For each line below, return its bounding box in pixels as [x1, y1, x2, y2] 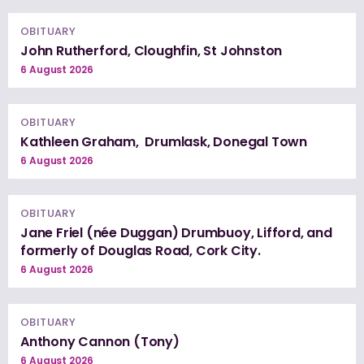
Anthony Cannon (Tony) [20, 331, 180, 351]
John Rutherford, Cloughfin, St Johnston [20, 41, 283, 60]
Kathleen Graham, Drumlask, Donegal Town [20, 132, 307, 151]
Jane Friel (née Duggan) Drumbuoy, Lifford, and [20, 223, 332, 242]
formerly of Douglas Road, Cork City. [20, 240, 261, 260]
